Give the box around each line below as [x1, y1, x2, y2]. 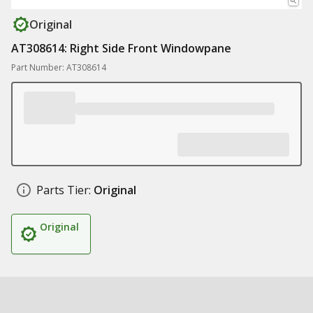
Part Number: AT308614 [11, 61, 106, 73]
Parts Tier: [36, 182, 91, 198]
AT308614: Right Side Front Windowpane [11, 41, 231, 56]
